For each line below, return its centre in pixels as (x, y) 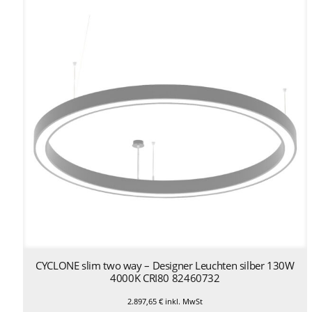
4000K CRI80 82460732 (165, 278)
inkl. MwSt (182, 302)
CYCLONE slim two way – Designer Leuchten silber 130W (165, 266)
